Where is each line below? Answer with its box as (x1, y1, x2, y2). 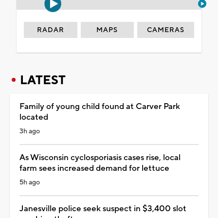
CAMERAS (147, 25, 185, 35)
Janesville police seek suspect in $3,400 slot (19, 203, 186, 214)
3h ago (19, 127, 40, 136)
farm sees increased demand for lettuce (19, 163, 169, 174)
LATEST (20, 72, 66, 88)
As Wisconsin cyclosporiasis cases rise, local (19, 152, 181, 163)
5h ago (19, 178, 40, 187)
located (19, 111, 48, 123)
